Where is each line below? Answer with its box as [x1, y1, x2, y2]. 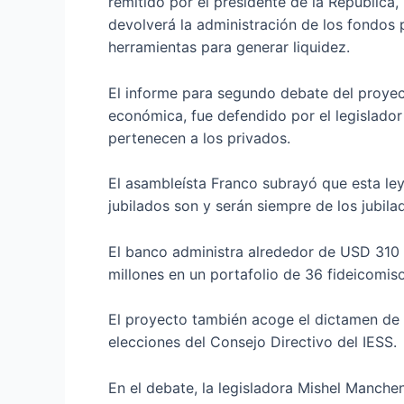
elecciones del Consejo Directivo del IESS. [108, 333, 397, 352]
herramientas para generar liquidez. [108, 38, 350, 56]
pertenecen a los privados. [108, 128, 290, 147]
